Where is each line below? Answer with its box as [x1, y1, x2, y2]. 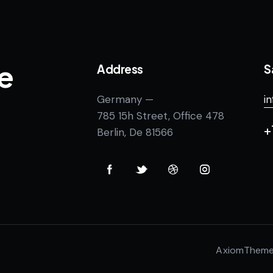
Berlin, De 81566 [97, 125, 174, 139]
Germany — [97, 92, 154, 106]
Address [97, 61, 143, 76]
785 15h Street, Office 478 [97, 108, 225, 122]
